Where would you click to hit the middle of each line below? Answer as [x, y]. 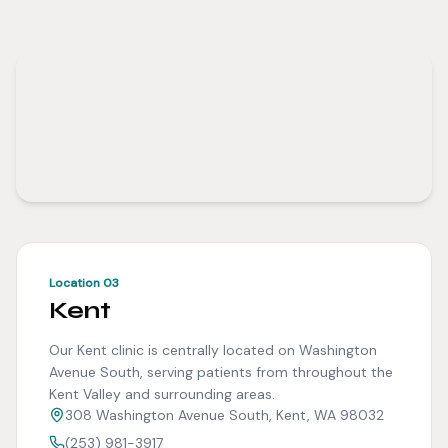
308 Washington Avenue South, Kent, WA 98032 [224, 415]
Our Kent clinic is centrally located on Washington [213, 350]
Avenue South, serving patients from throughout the [221, 372]
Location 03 [84, 283]
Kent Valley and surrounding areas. [162, 394]
